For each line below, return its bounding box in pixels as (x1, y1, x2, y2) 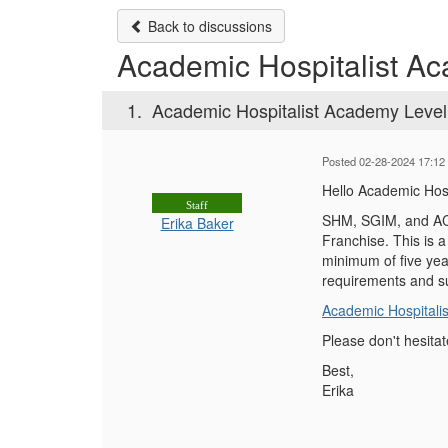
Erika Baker (160, 213, 234, 234)
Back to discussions (144, 16, 272, 37)
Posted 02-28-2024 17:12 (322, 153, 445, 170)
